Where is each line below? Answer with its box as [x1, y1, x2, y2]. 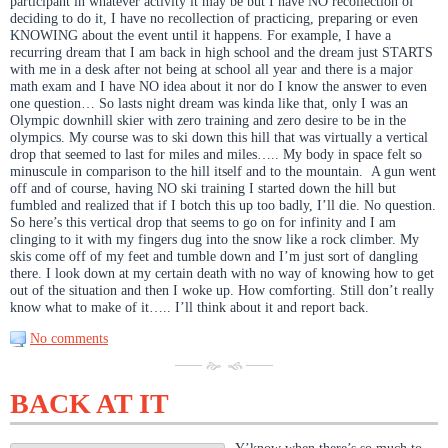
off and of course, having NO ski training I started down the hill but [10, 179, 396, 196]
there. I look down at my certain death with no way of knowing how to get [10, 264, 434, 281]
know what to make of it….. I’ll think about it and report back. [10, 298, 369, 315]
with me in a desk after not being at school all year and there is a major [10, 60, 413, 77]
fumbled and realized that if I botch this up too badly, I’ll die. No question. [10, 196, 436, 213]
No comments [30, 329, 108, 346]
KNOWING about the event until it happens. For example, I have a [10, 26, 391, 43]
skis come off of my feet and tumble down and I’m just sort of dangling [10, 247, 418, 264]
